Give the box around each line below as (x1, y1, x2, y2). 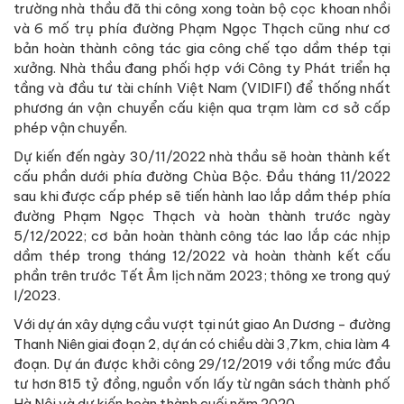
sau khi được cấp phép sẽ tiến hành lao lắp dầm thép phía (14, 187, 390, 205)
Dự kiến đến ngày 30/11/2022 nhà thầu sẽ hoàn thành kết (14, 147, 390, 165)
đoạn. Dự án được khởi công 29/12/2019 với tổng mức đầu (14, 354, 390, 372)
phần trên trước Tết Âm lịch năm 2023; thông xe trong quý (14, 266, 390, 284)
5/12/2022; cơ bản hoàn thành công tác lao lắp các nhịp (14, 226, 390, 244)
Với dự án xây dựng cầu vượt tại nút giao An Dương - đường (14, 315, 390, 333)
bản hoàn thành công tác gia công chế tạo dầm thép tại (14, 39, 390, 57)
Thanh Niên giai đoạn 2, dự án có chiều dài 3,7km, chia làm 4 (14, 335, 390, 353)
